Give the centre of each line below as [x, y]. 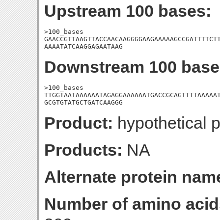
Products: [83, 150]
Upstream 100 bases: [128, 11]
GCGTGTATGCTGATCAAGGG [83, 102]
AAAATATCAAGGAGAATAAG [83, 46]
